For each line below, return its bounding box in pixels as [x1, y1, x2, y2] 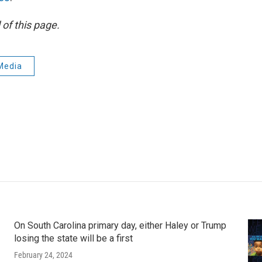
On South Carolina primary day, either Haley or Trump [13, 219, 226, 231]
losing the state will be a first [13, 232, 133, 244]
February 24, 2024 [13, 250, 73, 260]
